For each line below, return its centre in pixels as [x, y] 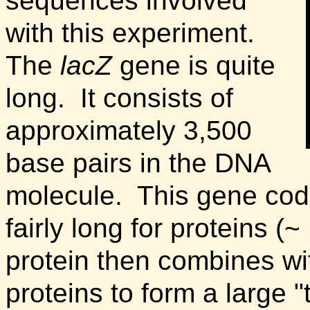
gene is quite [198, 66]
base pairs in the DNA [138, 163]
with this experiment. [134, 33]
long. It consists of [119, 98]
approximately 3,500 [129, 131]
